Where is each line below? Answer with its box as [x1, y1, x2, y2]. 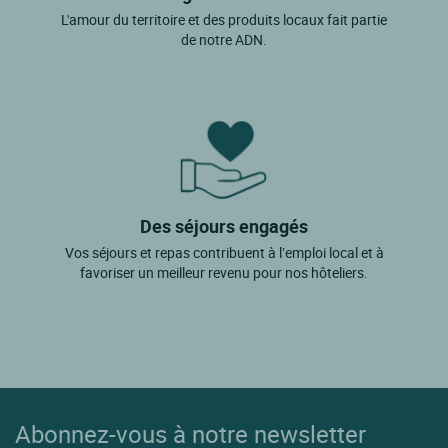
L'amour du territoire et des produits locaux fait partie [61, 9, 387, 29]
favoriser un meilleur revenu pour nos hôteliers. [80, 262, 368, 282]
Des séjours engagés [140, 213, 308, 238]
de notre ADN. [181, 29, 267, 49]
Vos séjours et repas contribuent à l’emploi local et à [64, 242, 384, 262]
